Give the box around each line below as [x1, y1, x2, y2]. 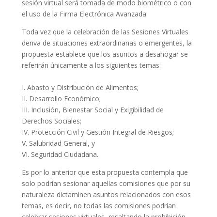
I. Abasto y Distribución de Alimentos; [21, 82, 139, 92]
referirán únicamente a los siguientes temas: [21, 60, 161, 70]
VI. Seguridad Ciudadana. [21, 149, 98, 159]
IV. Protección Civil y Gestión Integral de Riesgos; [21, 127, 174, 137]
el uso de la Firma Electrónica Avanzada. [21, 9, 148, 18]
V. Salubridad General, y [21, 138, 95, 148]
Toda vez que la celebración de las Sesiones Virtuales [21, 27, 188, 36]
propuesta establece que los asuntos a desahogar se [21, 49, 188, 59]
